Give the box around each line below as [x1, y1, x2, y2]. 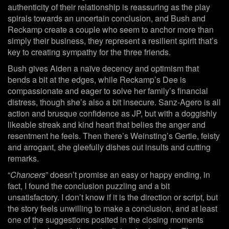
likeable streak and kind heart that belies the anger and [8, 119, 205, 131]
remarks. [8, 152, 39, 165]
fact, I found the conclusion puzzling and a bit [8, 180, 170, 192]
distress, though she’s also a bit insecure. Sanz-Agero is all [8, 96, 221, 108]
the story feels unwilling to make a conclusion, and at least [8, 202, 217, 215]
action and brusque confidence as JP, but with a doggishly [8, 107, 217, 120]
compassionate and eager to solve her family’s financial [8, 85, 208, 97]
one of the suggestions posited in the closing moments [8, 214, 203, 226]
